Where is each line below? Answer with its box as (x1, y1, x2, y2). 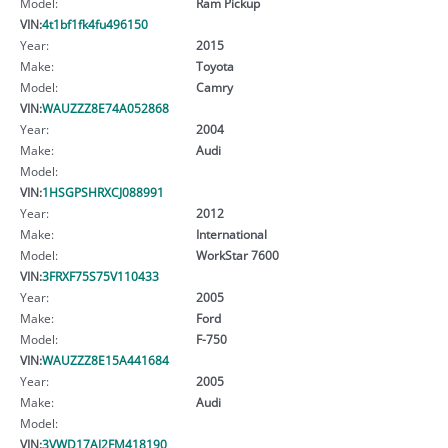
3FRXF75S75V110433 (42, 267, 159, 284)
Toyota (195, 57, 234, 74)
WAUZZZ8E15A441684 (42, 351, 169, 368)
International (195, 225, 267, 242)
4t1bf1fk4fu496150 (42, 15, 148, 32)
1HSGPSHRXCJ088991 (42, 183, 164, 200)
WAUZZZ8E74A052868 (42, 99, 169, 116)
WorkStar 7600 (195, 246, 279, 263)
